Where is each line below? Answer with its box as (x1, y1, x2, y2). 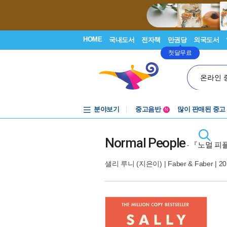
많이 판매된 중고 (177, 105, 225, 113)
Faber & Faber (168, 160, 213, 168)
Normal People (105, 135, 186, 150)
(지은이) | (134, 160, 168, 168)
